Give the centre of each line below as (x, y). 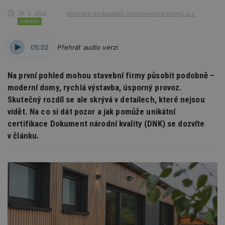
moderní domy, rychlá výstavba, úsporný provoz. (95, 87)
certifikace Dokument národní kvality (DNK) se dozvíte (106, 123)
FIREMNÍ (30, 21)
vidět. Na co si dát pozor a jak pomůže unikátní (92, 111)
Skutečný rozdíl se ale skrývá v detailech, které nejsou (106, 99)
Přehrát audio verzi (88, 47)
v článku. (24, 135)
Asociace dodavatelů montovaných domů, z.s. (131, 13)
